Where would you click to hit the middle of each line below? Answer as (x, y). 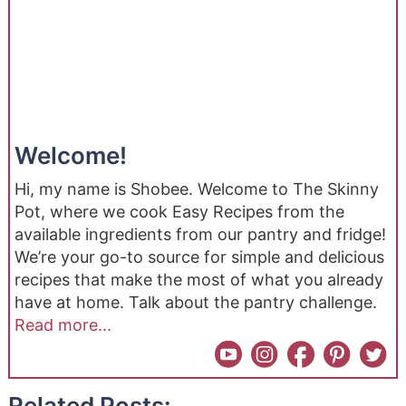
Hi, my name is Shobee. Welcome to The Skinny (196, 189)
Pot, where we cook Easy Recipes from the (179, 212)
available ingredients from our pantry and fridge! (200, 235)
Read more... (63, 325)
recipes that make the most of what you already (198, 280)
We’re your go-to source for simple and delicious (199, 257)
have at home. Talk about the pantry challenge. (195, 303)
